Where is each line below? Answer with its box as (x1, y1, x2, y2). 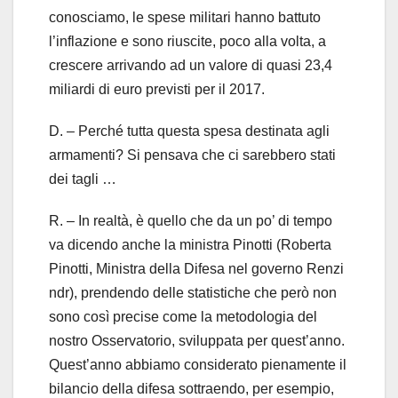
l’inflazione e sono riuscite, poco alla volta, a (49, 33, 326, 49)
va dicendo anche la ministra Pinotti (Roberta (49, 236, 331, 252)
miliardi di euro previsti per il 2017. (49, 81, 265, 97)
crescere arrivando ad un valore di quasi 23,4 (49, 57, 332, 73)
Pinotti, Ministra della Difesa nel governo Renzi (49, 260, 344, 276)
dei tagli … (49, 171, 116, 187)
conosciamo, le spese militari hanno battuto (49, 9, 321, 25)
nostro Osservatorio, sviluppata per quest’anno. (49, 332, 345, 348)
